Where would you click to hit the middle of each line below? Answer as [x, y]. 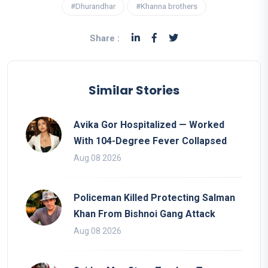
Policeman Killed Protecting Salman [154, 197]
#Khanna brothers [167, 6]
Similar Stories [134, 90]
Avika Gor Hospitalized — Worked [149, 124]
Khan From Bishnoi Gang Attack [144, 214]
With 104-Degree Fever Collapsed [150, 141]
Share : [105, 38]
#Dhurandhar [93, 6]
